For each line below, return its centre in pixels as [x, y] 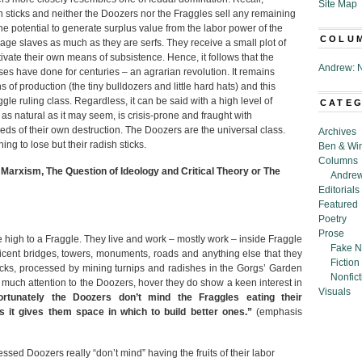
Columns [338, 161]
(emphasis [279, 312]
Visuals [335, 292]
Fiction [345, 263]
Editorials [339, 190]
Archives [337, 132]
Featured [338, 204]
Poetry [333, 219]
